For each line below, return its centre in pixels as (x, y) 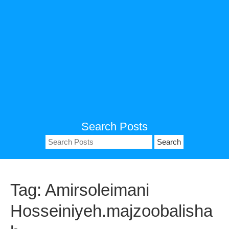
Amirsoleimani (97, 190)
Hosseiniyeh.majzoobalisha (111, 211)
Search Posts (114, 127)
